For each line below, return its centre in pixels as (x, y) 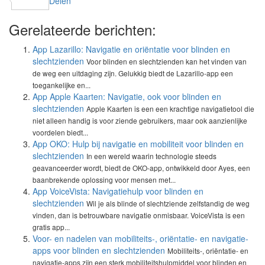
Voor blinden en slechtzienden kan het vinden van (167, 61)
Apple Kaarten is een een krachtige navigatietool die (170, 109)
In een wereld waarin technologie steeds (151, 156)
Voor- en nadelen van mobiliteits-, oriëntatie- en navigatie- (140, 238)
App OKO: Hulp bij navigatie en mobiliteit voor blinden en (138, 144)
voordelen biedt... (60, 132)
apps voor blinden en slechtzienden (99, 250)
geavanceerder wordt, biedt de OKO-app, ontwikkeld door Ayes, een (141, 168)
